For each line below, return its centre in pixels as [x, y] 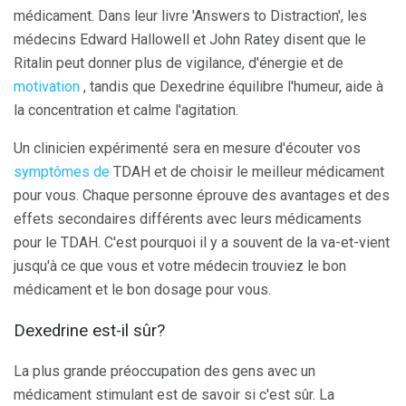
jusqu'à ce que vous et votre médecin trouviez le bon [180, 266]
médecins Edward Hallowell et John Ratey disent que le [190, 40]
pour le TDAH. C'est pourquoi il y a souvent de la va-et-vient [202, 243]
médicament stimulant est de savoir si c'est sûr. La [174, 394]
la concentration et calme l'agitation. [126, 111]
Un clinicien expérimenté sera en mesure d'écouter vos [187, 149]
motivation [47, 87]
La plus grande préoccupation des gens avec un [164, 371]
